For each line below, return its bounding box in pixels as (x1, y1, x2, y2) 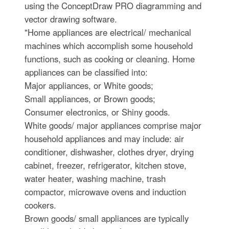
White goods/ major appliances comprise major (24, 119, 201, 131)
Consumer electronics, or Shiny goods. (24, 106, 170, 118)
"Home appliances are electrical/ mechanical (24, 26, 191, 38)
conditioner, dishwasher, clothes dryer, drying (24, 146, 194, 158)
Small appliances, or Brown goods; (24, 93, 155, 105)
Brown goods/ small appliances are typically (24, 212, 189, 224)
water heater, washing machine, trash (24, 172, 166, 185)
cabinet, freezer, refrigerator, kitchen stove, (24, 159, 187, 171)
